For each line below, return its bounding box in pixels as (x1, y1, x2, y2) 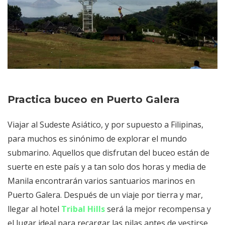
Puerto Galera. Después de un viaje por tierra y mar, (8, 189, 203, 201)
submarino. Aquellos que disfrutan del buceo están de (8, 147, 209, 159)
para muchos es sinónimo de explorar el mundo (8, 133, 187, 145)
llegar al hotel (8, 203, 61, 215)
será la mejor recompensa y (105, 203, 211, 215)
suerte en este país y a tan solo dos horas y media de (8, 161, 206, 173)
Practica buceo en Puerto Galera (8, 93, 180, 106)
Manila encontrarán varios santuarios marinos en (8, 175, 195, 187)
